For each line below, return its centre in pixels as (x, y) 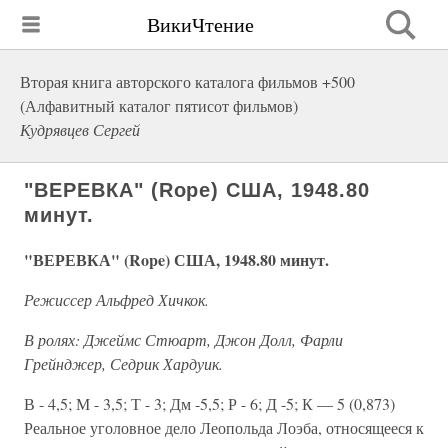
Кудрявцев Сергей (80, 129)
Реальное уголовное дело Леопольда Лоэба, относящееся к (224, 427)
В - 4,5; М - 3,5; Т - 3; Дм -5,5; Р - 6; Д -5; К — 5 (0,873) (209, 403)
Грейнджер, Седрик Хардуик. (123, 363)
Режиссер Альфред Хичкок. (116, 299)
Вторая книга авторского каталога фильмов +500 (187, 81)
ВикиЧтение (200, 24)
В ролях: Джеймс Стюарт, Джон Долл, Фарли (183, 339)
